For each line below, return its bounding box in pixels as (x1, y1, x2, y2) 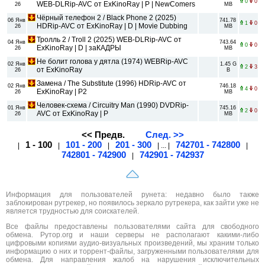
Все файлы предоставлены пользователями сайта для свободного (6, 222, 259, 231)
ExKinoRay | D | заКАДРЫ (37, 43, 121, 52)
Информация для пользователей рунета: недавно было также (6, 190, 259, 199)
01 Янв (8, 104, 25, 111)
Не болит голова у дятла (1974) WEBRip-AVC (37, 57, 188, 66)
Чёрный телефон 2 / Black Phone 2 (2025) (37, 13, 176, 22)
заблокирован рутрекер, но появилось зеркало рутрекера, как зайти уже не (6, 199, 259, 208)
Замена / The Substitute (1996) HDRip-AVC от (37, 79, 186, 88)
